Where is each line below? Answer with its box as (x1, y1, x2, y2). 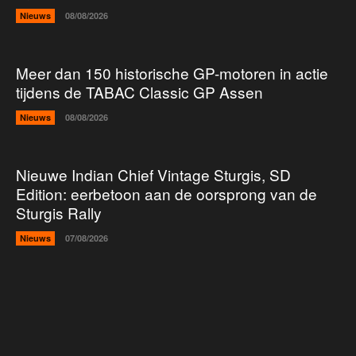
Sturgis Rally (16, 202, 102, 224)
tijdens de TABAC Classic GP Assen (16, 81, 263, 103)
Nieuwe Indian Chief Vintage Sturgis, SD (16, 164, 291, 186)
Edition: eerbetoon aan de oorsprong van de (16, 183, 317, 205)
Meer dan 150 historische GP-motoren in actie (16, 62, 328, 84)
